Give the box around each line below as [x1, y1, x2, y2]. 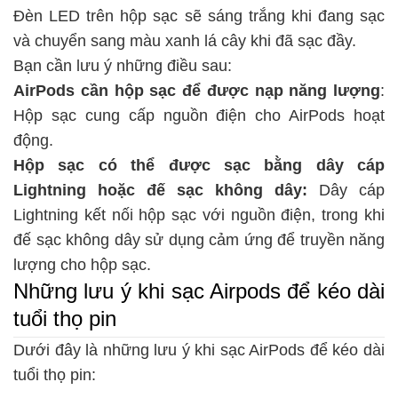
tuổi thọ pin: [13, 366, 96, 385]
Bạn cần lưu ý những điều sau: [13, 57, 232, 76]
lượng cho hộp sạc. [13, 256, 151, 275]
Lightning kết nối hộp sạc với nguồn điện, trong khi [13, 206, 385, 225]
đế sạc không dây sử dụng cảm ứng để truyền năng [13, 231, 385, 250]
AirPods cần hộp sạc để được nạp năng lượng [13, 82, 380, 100]
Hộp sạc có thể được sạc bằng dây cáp [13, 156, 385, 175]
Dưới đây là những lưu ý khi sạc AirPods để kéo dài [13, 341, 385, 360]
